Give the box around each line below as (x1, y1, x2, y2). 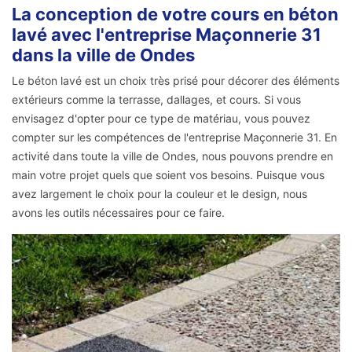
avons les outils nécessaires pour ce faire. (12, 206, 225, 220)
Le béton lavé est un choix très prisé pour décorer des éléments (12, 74, 339, 88)
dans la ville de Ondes (12, 45, 195, 66)
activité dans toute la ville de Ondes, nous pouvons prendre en (12, 149, 333, 163)
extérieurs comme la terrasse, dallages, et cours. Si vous (12, 93, 301, 107)
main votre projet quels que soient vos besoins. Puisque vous (12, 168, 324, 182)
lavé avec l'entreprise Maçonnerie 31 (12, 24, 321, 46)
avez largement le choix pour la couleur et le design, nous (12, 187, 307, 201)
